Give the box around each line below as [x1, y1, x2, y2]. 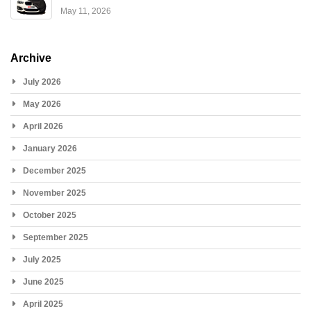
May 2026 [23, 99, 61, 109]
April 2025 [23, 299, 63, 309]
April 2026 [23, 121, 63, 131]
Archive [10, 51, 51, 64]
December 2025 [23, 165, 86, 176]
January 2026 [23, 143, 77, 153]
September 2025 [23, 232, 88, 242]
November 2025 [23, 187, 86, 198]
